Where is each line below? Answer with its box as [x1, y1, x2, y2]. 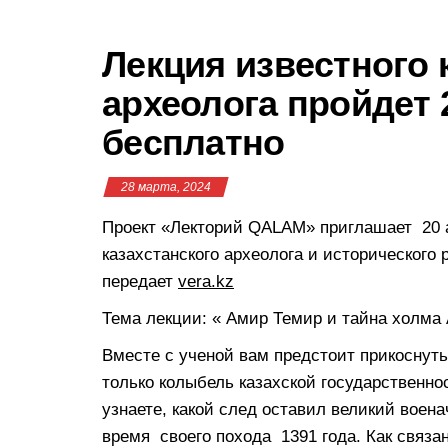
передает [102, 271, 178, 291]
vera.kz [178, 271, 234, 291]
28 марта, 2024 [121, 179, 211, 194]
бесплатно [102, 121, 285, 163]
